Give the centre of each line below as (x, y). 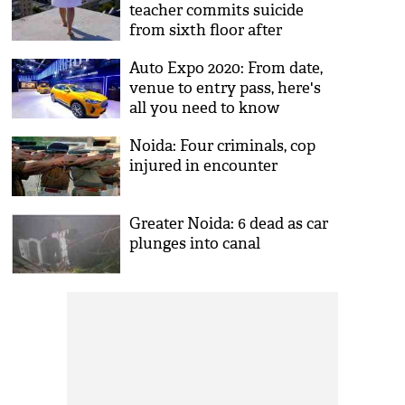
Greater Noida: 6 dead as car (229, 224)
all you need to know (205, 108)
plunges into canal (195, 244)
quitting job (172, 50)
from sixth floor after (206, 30)
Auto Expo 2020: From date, (226, 68)
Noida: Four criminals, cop (223, 146)
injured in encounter (204, 166)
